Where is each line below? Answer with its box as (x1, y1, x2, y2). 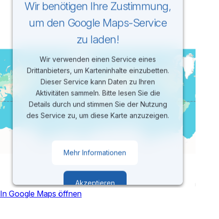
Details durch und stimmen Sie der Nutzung (28, 100, 167, 109)
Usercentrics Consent (84, 209, 153, 218)
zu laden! (76, 33, 119, 46)
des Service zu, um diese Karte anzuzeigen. (26, 111, 169, 120)
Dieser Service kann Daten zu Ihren (41, 77, 155, 86)
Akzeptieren (75, 178, 115, 187)
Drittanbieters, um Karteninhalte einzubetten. (26, 66, 169, 75)
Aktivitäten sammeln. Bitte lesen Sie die (35, 88, 160, 97)
